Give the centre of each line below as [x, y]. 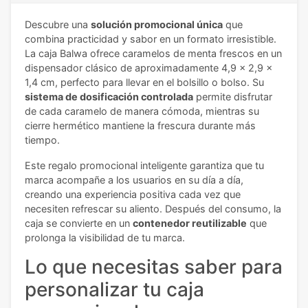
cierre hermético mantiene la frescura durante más [140, 125]
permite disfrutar [233, 97]
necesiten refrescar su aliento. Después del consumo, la [153, 209]
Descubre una [58, 24]
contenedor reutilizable [190, 223]
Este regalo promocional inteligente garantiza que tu [144, 165]
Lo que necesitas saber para [154, 267]
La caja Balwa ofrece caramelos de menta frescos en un [153, 53]
